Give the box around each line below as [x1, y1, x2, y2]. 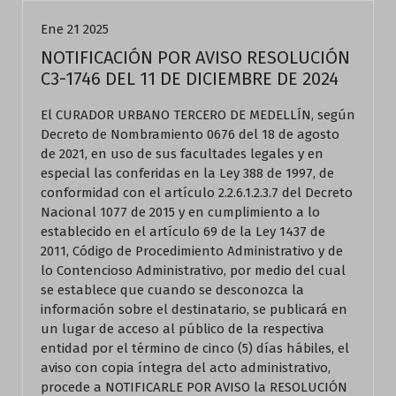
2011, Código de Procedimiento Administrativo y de [41, 243, 343, 259]
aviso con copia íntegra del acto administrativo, [41, 360, 331, 376]
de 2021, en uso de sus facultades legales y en [41, 146, 324, 162]
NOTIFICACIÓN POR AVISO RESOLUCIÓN [41, 47, 350, 68]
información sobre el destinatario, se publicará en [41, 301, 347, 317]
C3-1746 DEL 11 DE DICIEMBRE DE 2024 [41, 68, 339, 89]
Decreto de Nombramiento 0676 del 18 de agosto [41, 126, 339, 142]
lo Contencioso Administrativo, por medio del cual [41, 263, 346, 278]
